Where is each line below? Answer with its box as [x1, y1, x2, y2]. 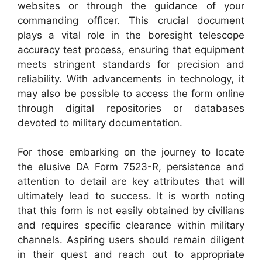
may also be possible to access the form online [18, 87, 244, 99]
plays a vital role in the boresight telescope [18, 29, 244, 41]
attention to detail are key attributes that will [18, 175, 244, 187]
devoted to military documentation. [18, 116, 182, 129]
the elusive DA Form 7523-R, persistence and [18, 161, 244, 173]
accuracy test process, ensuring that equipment [18, 43, 244, 56]
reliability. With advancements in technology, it [18, 73, 244, 85]
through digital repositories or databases [18, 102, 244, 114]
